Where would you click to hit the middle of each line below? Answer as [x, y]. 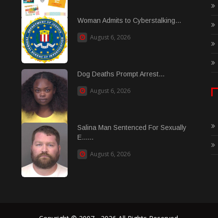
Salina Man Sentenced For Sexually [132, 127]
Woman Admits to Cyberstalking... [129, 20]
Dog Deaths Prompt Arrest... [121, 74]
